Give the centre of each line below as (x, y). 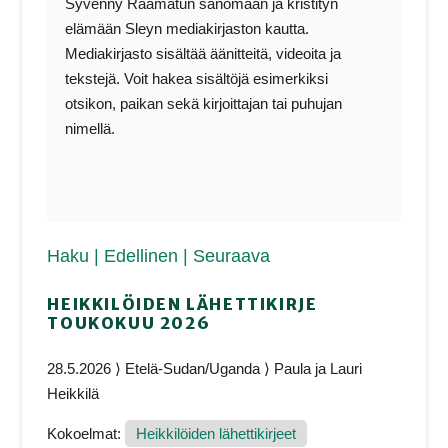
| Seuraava (227, 256)
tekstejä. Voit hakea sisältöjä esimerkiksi (197, 78)
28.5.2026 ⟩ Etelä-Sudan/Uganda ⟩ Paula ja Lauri (205, 368)
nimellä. (90, 128)
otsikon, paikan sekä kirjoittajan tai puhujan (204, 103)
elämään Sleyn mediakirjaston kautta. (187, 28)
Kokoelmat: (86, 434)
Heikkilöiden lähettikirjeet (216, 434)
